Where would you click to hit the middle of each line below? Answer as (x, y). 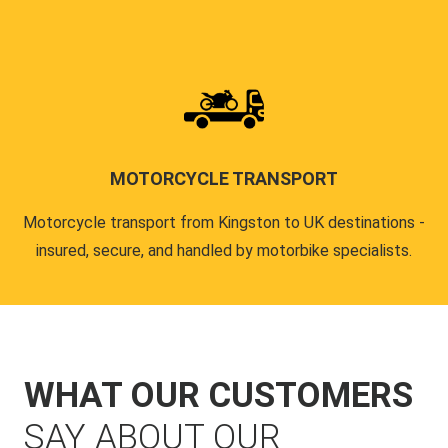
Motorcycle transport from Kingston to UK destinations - (224, 222)
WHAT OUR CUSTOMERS (218, 395)
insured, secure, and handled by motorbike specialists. (224, 250)
